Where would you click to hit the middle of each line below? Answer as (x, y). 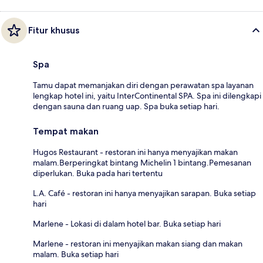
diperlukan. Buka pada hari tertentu (98, 173)
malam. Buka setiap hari (76, 254)
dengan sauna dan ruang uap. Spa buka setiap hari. (126, 106)
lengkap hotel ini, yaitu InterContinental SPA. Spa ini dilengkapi (147, 95)
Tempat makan (66, 131)
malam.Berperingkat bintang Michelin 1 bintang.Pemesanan (142, 162)
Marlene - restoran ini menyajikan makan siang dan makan (138, 243)
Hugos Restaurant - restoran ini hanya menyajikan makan (135, 152)
